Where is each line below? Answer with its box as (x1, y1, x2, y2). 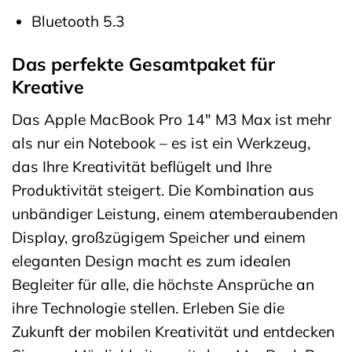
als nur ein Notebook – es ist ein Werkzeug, (12, 133, 310, 152)
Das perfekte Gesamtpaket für (12, 52, 275, 75)
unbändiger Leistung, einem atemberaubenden (12, 203, 338, 223)
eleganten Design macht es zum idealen (12, 251, 291, 270)
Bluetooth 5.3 (31, 12, 125, 31)
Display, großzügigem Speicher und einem (12, 227, 306, 247)
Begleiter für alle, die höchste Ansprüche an (12, 274, 314, 294)
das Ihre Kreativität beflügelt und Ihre (12, 156, 272, 176)
